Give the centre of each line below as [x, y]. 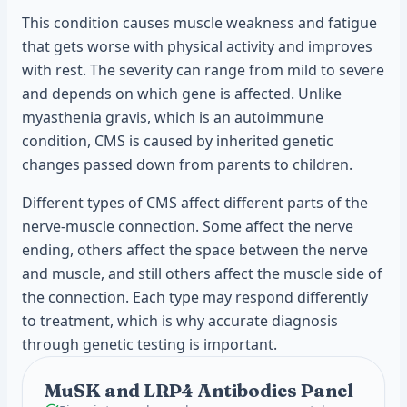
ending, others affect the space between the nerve [195, 250]
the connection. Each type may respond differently [195, 297]
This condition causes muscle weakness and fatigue [199, 23]
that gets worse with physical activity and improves [197, 46]
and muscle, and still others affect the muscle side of [202, 273]
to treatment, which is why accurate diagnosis [180, 321]
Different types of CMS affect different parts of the [195, 203]
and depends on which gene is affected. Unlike [182, 94]
